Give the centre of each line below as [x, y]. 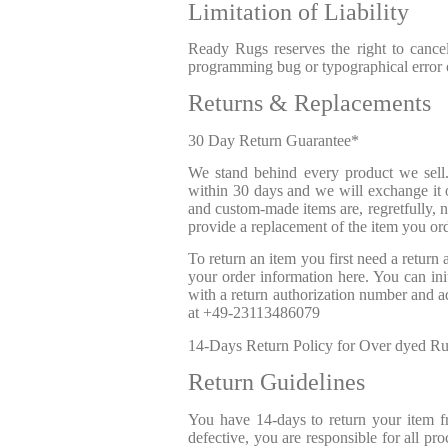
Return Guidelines [276, 382]
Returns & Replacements [309, 103]
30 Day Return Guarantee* [273, 140]
